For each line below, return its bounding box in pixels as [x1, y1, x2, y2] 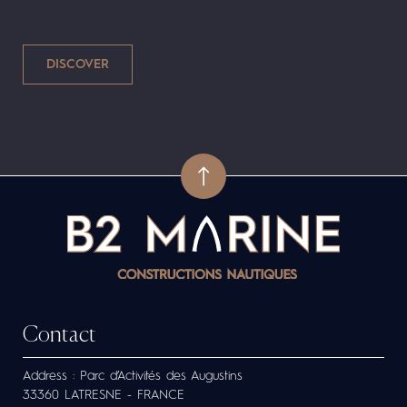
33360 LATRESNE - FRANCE [23, 389, 184, 402]
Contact [23, 324, 96, 346]
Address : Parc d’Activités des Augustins [23, 370, 243, 382]
